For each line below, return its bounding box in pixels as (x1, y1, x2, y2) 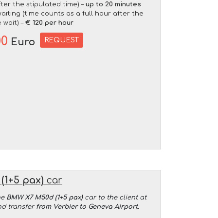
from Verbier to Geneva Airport (36, 203, 138, 210)
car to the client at (82, 194, 146, 201)
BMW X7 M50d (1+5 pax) (6, 194, 83, 201)
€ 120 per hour (25, 19, 74, 26)
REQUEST (44, 36, 79, 44)
